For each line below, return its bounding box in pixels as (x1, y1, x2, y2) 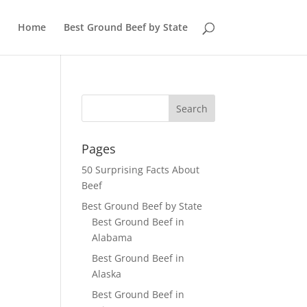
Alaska (92, 267, 122, 280)
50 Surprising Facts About (82, 163, 200, 176)
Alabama (92, 231, 133, 244)
